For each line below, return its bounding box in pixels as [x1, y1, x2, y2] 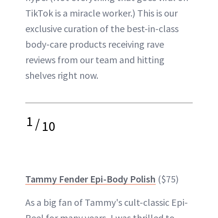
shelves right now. [25, 69, 98, 81]
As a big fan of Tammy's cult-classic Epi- [25, 196, 188, 208]
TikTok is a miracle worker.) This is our [25, 6, 178, 19]
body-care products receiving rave [25, 37, 164, 50]
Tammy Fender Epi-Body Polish [25, 172, 156, 185]
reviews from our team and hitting [25, 53, 164, 66]
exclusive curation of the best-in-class [25, 22, 179, 35]
